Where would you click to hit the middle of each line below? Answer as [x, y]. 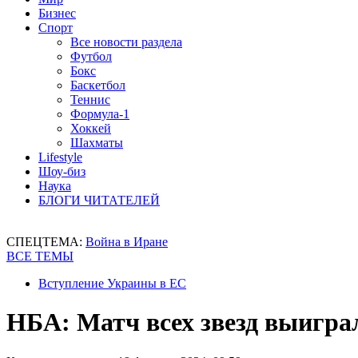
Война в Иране [127, 242]
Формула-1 [100, 114]
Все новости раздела [126, 42]
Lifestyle [60, 157]
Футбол [91, 56]
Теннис [90, 99]
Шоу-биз [62, 171]
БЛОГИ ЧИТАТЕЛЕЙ [99, 200]
